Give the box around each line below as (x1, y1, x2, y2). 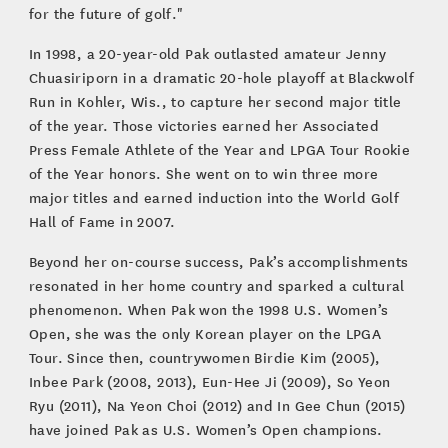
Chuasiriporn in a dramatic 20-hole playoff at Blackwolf (28, 67, 414, 87)
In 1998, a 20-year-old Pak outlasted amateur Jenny (28, 43, 386, 63)
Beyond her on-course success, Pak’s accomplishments (28, 251, 409, 271)
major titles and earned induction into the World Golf (28, 187, 400, 207)
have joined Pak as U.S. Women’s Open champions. (28, 419, 383, 439)
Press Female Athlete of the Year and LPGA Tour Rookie (28, 139, 411, 159)
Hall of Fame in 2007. (28, 211, 176, 231)
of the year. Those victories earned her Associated (28, 115, 379, 135)
